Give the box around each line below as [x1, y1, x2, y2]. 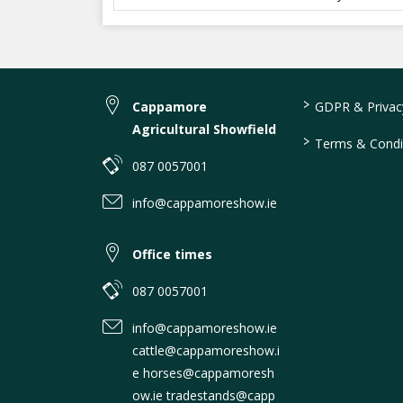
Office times [132, 246, 212, 263]
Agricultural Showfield [132, 121, 276, 138]
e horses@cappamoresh [132, 364, 274, 381]
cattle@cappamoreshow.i [132, 342, 280, 359]
